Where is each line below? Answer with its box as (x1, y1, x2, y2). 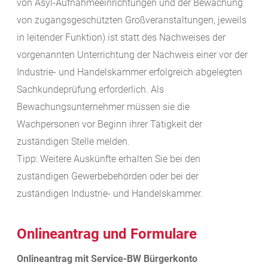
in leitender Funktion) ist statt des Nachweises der (17, 32, 226, 44)
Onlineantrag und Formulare (17, 226, 197, 243)
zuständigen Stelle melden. (17, 136, 130, 148)
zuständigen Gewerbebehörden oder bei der (17, 170, 199, 182)
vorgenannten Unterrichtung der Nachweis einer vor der (17, 49, 248, 61)
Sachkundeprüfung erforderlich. (17, 84, 151, 96)
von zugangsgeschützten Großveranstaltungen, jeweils (17, 14, 246, 26)
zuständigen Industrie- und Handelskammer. (17, 188, 203, 200)
